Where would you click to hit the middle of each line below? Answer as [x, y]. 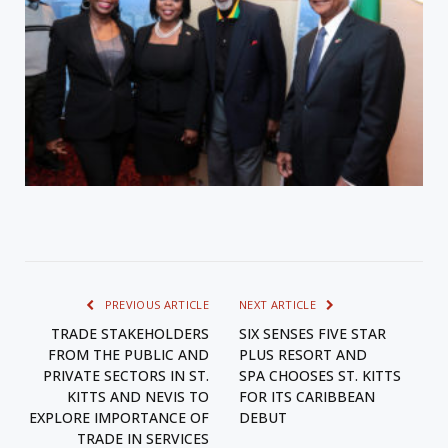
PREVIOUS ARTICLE [155, 304]
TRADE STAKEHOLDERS [130, 333]
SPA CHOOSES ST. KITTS [320, 375]
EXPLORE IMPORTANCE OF [119, 417]
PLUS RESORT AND [303, 354]
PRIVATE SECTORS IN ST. [126, 375]
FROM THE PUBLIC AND [128, 354]
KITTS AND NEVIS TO [138, 396]
